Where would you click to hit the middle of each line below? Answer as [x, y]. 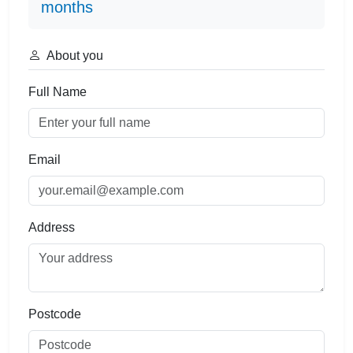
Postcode [55, 314]
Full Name [58, 92]
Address [52, 227]
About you [74, 56]
